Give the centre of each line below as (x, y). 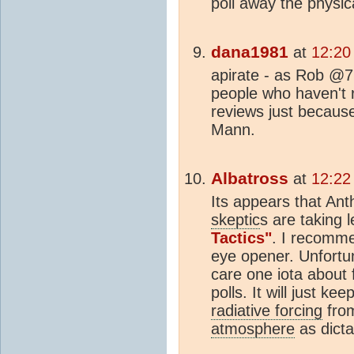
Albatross (250, 178)
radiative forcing (267, 310)
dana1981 (250, 52)
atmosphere (253, 328)
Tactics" (241, 237)
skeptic (235, 219)
